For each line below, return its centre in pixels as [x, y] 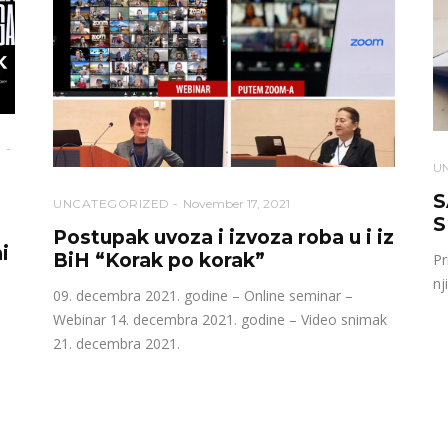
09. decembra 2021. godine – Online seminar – [203, 295]
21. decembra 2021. [117, 343]
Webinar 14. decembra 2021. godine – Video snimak [220, 319]
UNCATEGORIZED [111, 203]
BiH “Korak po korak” [159, 260]
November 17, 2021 [236, 203]
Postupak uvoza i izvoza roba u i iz [224, 237]
